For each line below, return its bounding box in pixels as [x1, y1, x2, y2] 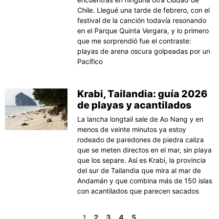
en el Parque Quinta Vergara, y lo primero [77, 26, 209, 35]
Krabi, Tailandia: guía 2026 [77, 88, 208, 100]
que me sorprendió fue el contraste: [77, 36, 192, 45]
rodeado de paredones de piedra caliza [77, 135, 204, 144]
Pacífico [77, 57, 103, 66]
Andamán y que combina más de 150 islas [77, 176, 213, 185]
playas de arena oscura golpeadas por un [77, 46, 211, 55]
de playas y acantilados [77, 99, 192, 111]
